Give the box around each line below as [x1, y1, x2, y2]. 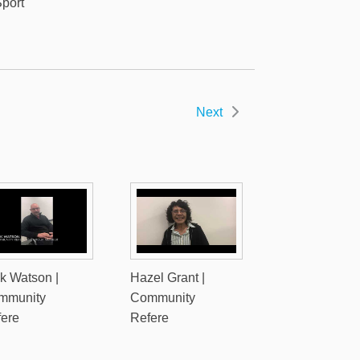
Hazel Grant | [129, 271, 205, 284]
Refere [129, 311, 169, 325]
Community [129, 291, 195, 305]
